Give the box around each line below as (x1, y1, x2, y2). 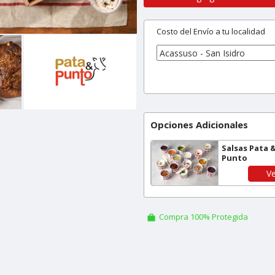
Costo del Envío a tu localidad (157, 26, 265, 37)
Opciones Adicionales (150, 118, 248, 131)
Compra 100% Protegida (159, 211, 248, 223)
